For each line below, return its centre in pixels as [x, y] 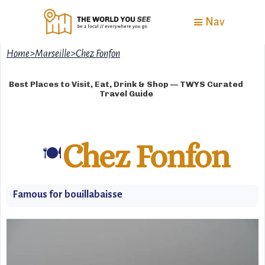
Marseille [53, 54]
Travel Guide [126, 94]
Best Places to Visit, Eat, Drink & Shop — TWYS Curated [126, 84]
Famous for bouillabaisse [68, 195]
